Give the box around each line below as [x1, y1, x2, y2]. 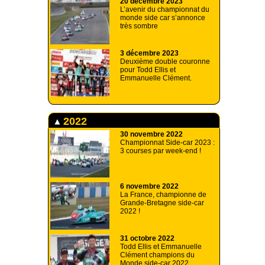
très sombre [120, 21, 158, 30]
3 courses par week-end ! [120, 146, 201, 155]
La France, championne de [120, 190, 206, 199]
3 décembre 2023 [120, 49, 179, 57]
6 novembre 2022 [120, 182, 179, 190]
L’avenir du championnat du [120, 5, 209, 14]
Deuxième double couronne [120, 57, 210, 66]
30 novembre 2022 [120, 130, 183, 138]
